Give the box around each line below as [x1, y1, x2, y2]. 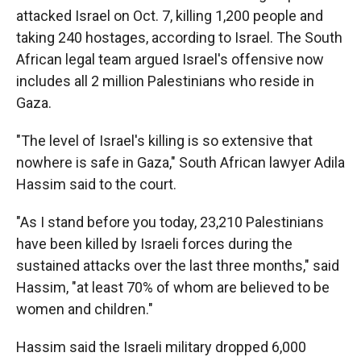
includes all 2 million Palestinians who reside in [16, 73, 314, 89]
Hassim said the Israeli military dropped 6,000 [16, 338, 306, 355]
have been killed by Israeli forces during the [16, 235, 293, 252]
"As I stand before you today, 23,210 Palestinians [16, 214, 324, 230]
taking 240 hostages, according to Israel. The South [16, 29, 342, 46]
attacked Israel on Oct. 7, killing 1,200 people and [16, 7, 323, 24]
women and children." [16, 301, 153, 317]
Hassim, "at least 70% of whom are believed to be [16, 279, 330, 296]
